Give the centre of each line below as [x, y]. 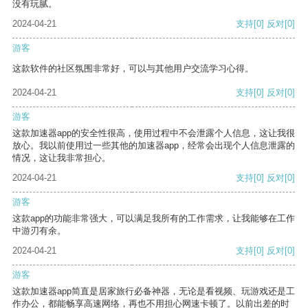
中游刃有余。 [39, 231]
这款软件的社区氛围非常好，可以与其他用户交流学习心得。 [133, 69]
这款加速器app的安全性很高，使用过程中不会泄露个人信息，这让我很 [154, 133]
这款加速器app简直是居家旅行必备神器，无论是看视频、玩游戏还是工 [154, 291]
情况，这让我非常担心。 [62, 158]
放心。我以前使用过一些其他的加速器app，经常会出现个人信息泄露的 [154, 146]
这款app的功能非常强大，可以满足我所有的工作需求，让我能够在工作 [154, 219]
